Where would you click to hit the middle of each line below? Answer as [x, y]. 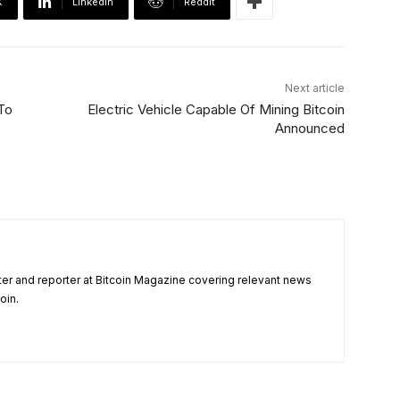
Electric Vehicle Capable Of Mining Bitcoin [216, 110]
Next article [314, 88]
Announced [309, 129]
